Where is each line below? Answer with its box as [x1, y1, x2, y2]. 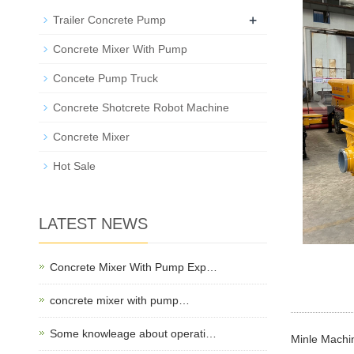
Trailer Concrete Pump [52, 13, 166, 27]
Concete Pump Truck [52, 72, 158, 85]
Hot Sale [52, 160, 96, 173]
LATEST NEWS [38, 215, 148, 233]
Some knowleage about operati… [49, 327, 217, 341]
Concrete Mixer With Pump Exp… [49, 261, 217, 274]
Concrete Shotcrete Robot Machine [52, 101, 229, 115]
